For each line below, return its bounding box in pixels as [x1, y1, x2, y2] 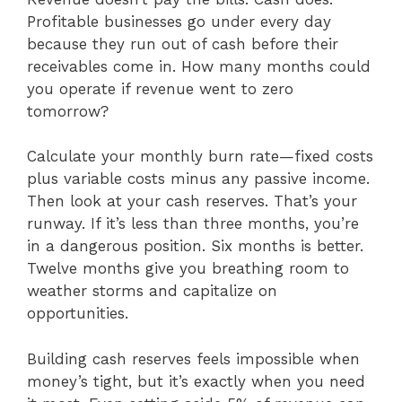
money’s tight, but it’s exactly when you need [27, 371, 365, 390]
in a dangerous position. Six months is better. [27, 237, 363, 256]
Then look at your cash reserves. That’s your [27, 192, 357, 211]
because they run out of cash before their [27, 34, 338, 53]
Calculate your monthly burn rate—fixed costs [27, 147, 373, 166]
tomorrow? [27, 101, 109, 120]
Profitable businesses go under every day [27, 12, 331, 31]
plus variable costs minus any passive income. [27, 170, 370, 188]
